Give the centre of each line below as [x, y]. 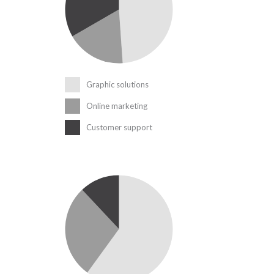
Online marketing [117, 106]
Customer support [119, 128]
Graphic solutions [117, 85]
